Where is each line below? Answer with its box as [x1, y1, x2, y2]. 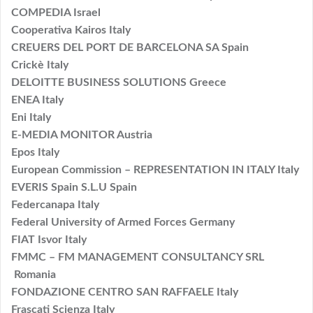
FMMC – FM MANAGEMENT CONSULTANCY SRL [11, 251, 264, 263]
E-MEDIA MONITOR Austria [11, 129, 152, 140]
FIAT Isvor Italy [11, 233, 87, 245]
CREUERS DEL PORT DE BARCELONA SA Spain [11, 41, 249, 53]
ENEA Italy [11, 94, 64, 105]
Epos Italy [11, 146, 59, 158]
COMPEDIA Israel [11, 6, 101, 18]
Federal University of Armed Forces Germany [11, 216, 235, 228]
